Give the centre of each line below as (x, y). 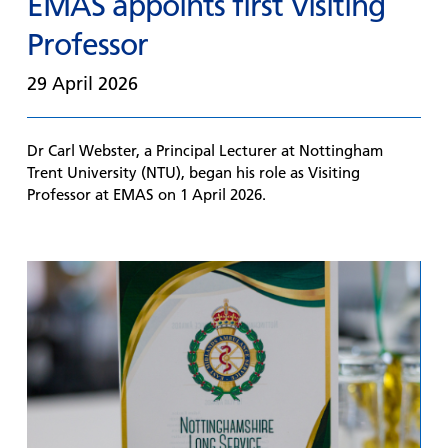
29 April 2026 (82, 83)
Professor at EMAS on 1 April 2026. (146, 194)
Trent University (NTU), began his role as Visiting (193, 172)
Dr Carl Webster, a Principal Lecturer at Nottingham (204, 150)
